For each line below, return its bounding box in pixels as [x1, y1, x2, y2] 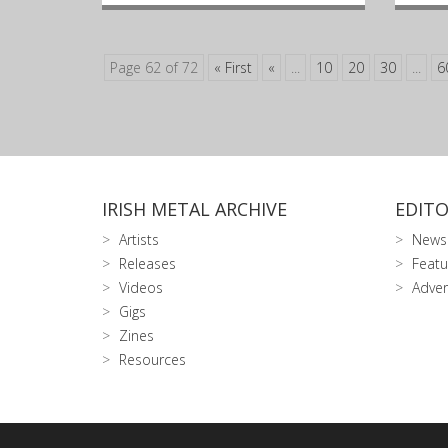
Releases [119, 254, 176, 273]
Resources [119, 350, 186, 369]
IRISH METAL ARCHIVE [102, 197, 287, 221]
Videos [119, 278, 163, 297]
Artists [119, 230, 159, 249]
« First [214, 58, 252, 77]
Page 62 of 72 [110, 58, 198, 77]
